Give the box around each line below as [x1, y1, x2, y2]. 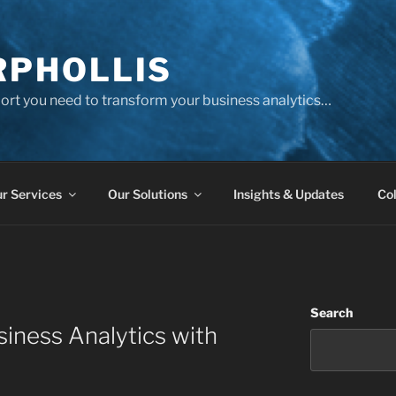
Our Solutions [107, 186, 187, 202]
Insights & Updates [232, 186, 344, 202]
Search [309, 305, 353, 320]
